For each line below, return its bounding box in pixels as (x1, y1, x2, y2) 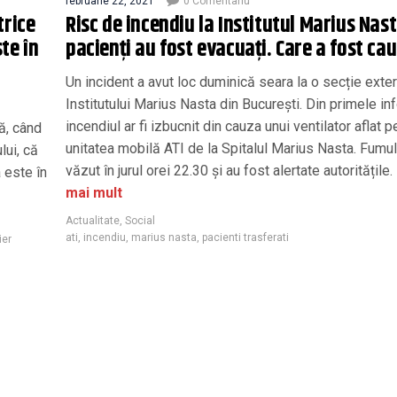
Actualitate (66, 214, 120, 227)
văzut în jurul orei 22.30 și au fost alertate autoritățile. (66, 161, 393, 179)
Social (125, 214, 155, 227)
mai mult (66, 183, 122, 201)
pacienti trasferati (202, 230, 289, 244)
